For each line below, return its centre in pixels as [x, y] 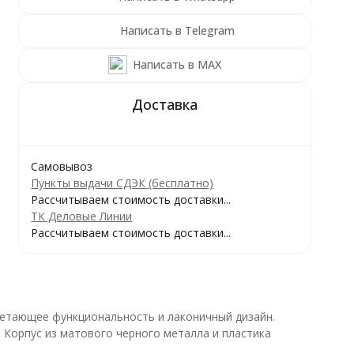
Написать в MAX [177, 64]
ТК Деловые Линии [82, 216]
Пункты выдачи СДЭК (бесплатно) [122, 183]
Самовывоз [62, 166]
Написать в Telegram [177, 30]
